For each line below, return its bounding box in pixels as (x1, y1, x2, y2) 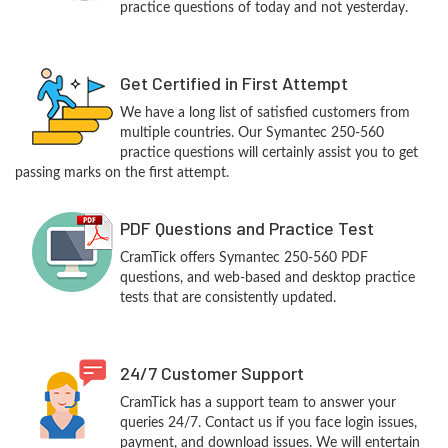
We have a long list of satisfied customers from (119, 106, 410, 120)
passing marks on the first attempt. (15, 166, 229, 180)
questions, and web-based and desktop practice (119, 271, 415, 285)
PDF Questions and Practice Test (119, 217, 374, 239)
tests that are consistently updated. (119, 291, 336, 305)
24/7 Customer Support (119, 362, 304, 384)
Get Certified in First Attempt (119, 72, 348, 94)
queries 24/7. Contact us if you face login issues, (119, 416, 417, 430)
